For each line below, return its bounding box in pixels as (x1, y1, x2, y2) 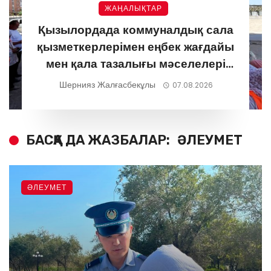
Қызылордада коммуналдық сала (38, 22, 233, 39)
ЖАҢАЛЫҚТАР (104, 3, 162, 14)
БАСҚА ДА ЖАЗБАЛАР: (26, 132, 170, 149)
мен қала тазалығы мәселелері (45, 56, 226, 73)
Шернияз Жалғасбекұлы (59, 79, 156, 91)
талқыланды (99, 73, 172, 90)
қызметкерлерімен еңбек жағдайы (37, 39, 234, 56)
